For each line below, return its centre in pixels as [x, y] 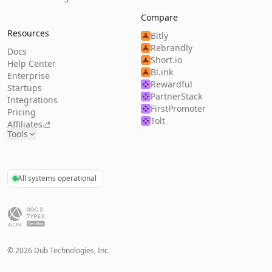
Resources [28, 33]
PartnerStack [176, 96]
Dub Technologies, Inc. [71, 250]
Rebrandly [172, 48]
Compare [159, 17]
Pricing [22, 112]
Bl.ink [162, 72]
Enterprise [29, 76]
